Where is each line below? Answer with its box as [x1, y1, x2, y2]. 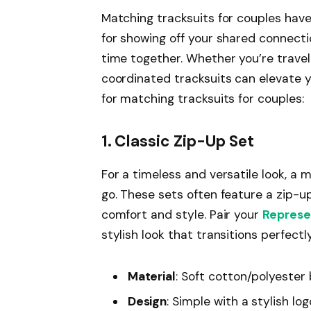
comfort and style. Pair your [101, 206, 263, 222]
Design [127, 294, 167, 310]
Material [127, 268, 176, 284]
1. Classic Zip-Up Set [101, 131, 254, 151]
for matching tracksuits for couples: [101, 90, 304, 106]
